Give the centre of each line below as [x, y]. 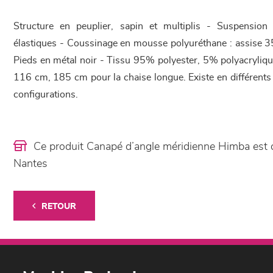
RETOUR [59, 207]
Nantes [30, 164]
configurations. [46, 95]
